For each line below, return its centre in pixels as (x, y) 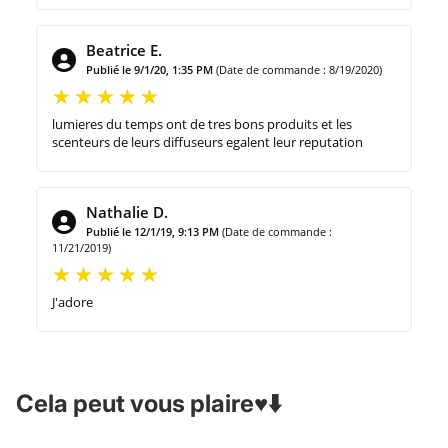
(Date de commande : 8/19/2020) (299, 69)
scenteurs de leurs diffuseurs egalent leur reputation (207, 141)
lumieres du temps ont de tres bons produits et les (202, 123)
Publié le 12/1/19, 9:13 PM (152, 231)
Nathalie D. (127, 211)
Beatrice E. (124, 49)
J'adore (72, 301)
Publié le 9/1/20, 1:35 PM (149, 69)
